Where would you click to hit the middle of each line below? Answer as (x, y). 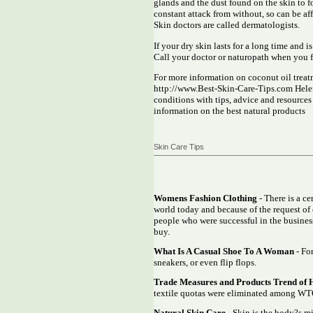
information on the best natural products (230, 111)
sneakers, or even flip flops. (205, 263)
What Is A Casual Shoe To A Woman (224, 252)
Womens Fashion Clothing (205, 198)
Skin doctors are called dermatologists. (227, 25)
